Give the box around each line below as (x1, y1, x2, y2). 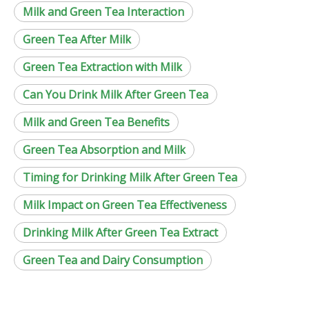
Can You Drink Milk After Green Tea (23, 87, 208, 103)
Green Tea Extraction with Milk (23, 59, 182, 75)
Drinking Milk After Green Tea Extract (23, 225, 218, 241)
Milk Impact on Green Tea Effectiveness (23, 197, 227, 213)
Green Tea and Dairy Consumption (23, 252, 203, 268)
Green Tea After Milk (23, 32, 131, 48)
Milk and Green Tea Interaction (23, 4, 184, 20)
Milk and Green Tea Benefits (23, 114, 170, 130)
